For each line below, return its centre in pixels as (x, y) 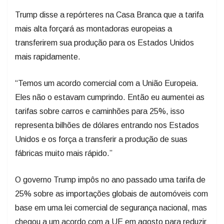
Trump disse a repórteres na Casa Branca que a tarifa (109, 14)
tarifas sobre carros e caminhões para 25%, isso (100, 111)
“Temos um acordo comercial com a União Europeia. (107, 83)
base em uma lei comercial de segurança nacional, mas (111, 207)
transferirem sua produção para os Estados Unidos (104, 42)
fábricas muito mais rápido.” (64, 153)
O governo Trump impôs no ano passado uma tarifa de (110, 179)
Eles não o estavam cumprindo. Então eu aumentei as (110, 97)
